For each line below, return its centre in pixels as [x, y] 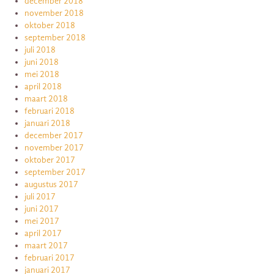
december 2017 [54, 135]
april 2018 [43, 86]
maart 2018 [46, 98]
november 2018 [54, 13]
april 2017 [43, 233]
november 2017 [54, 147]
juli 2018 [40, 50]
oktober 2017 [50, 160]
